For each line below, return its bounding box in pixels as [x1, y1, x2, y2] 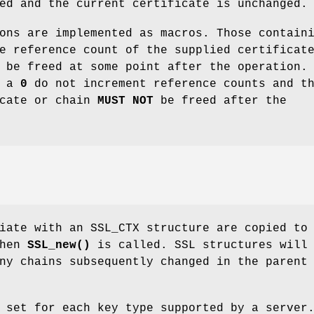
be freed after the [153, 94, 287, 107]
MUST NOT [97, 94, 153, 107]
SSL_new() [27, 239, 90, 252]
